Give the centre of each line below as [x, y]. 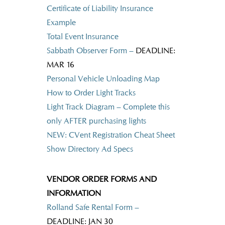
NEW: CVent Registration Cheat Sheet [110, 135]
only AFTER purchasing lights [96, 121]
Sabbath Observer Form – [91, 50]
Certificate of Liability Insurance [100, 8]
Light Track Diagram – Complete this [108, 107]
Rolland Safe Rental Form [89, 207]
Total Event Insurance [82, 36]
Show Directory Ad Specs [90, 149]
